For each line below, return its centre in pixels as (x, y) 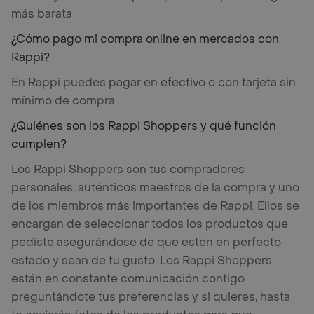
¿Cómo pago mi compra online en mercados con (145, 39)
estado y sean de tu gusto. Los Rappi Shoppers (142, 260)
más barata (42, 14)
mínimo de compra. (64, 101)
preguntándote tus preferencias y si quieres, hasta (151, 297)
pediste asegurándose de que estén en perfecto (146, 242)
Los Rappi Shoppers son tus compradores (128, 169)
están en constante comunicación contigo (128, 279)
